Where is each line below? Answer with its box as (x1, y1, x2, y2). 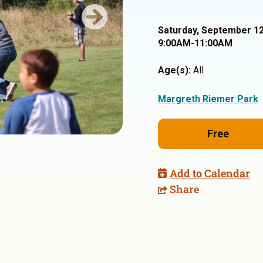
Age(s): (158, 65, 191, 76)
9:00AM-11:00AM (158, 38, 232, 49)
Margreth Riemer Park (158, 93, 258, 104)
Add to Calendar (170, 166, 250, 180)
